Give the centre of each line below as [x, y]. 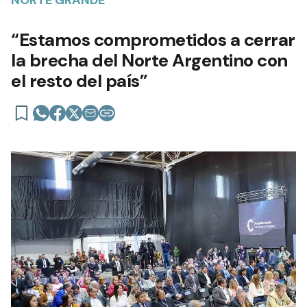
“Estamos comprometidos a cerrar [153, 39]
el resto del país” [79, 81]
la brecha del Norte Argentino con [149, 60]
